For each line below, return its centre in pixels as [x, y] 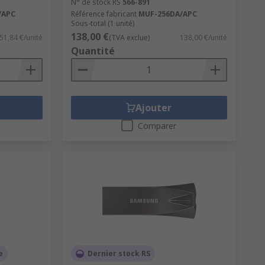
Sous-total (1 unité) [102, 24]
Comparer [157, 126]
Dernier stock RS [119, 254]
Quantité [93, 51]
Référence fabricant [104, 14]
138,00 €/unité [203, 38]
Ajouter [154, 108]
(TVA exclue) [129, 38]
